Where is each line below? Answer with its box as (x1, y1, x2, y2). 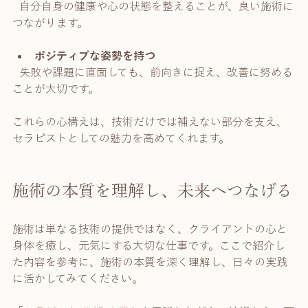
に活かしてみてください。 (12, 273, 143, 285)
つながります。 (12, 17, 88, 29)
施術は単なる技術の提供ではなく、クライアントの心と (12, 223, 287, 235)
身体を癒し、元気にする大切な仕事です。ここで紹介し (12, 240, 285, 252)
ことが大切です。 (12, 83, 99, 95)
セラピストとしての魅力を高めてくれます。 (12, 133, 230, 144)
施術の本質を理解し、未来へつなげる (12, 182, 292, 199)
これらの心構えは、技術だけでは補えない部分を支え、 (12, 116, 287, 128)
